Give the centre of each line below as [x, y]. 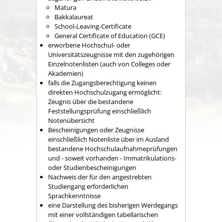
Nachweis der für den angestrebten [100, 177]
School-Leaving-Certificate [93, 26]
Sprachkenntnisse [74, 195]
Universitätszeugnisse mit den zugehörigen [111, 54]
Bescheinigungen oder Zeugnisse [96, 130]
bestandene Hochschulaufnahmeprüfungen [113, 148]
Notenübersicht [71, 120]
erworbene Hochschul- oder [89, 45]
